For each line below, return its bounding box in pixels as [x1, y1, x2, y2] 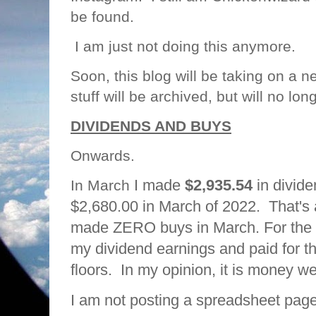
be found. [71, 8, 134, 25]
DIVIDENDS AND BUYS [71, 118, 231, 134]
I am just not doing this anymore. [71, 38, 296, 54]
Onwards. [71, 147, 143, 164]
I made [134, 176, 185, 194]
